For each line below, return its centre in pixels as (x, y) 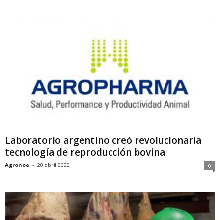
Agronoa (17, 165)
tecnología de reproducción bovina (85, 152)
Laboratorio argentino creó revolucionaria (103, 141)
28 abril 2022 (54, 165)
